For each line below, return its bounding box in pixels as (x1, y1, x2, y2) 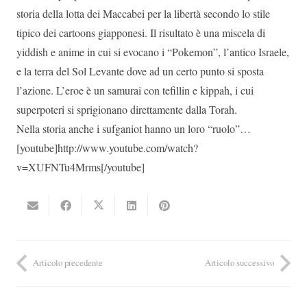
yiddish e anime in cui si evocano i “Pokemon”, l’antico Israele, (16, 45, 289, 59)
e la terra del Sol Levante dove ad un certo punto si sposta (16, 64, 264, 78)
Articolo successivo (205, 256, 274, 269)
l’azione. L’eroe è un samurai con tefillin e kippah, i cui (16, 83, 254, 97)
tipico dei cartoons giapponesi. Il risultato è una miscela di (16, 25, 265, 40)
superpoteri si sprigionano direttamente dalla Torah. (16, 102, 237, 116)
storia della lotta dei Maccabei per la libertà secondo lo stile (16, 6, 270, 21)
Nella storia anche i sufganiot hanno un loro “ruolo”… (16, 121, 251, 136)
